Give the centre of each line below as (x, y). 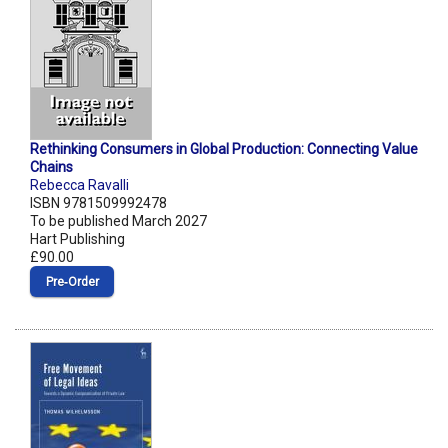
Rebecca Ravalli (79, 185)
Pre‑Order (72, 282)
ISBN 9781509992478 (98, 203)
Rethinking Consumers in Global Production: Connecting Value (224, 149)
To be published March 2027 (118, 221)
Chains (51, 167)
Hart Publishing (77, 239)
